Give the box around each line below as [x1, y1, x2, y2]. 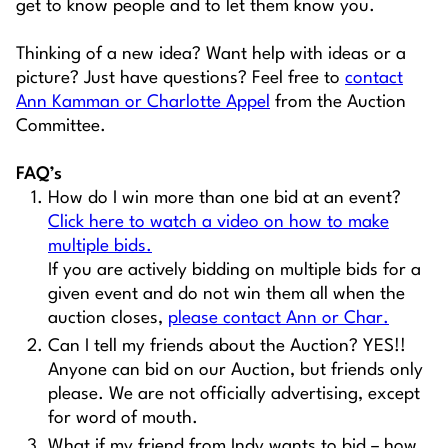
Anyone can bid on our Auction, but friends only [48, 362, 423, 380]
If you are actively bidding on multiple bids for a [48, 262, 421, 280]
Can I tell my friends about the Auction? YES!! [48, 338, 406, 356]
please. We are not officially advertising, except [48, 386, 420, 404]
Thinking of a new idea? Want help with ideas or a [16, 46, 406, 64]
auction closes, [48, 310, 168, 328]
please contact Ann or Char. [168, 310, 389, 328]
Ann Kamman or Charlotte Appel [16, 94, 270, 112]
